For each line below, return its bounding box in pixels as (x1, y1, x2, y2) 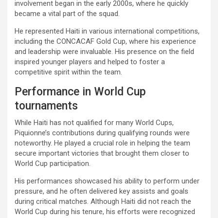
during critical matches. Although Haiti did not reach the (15, 197, 191, 206)
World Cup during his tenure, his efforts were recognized (15, 207, 195, 217)
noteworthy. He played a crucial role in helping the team (15, 139, 190, 148)
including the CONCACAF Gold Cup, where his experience (15, 37, 196, 46)
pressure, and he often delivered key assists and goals (15, 187, 188, 196)
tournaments (15, 99, 78, 113)
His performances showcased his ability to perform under (15, 177, 200, 186)
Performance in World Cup (15, 85, 146, 99)
